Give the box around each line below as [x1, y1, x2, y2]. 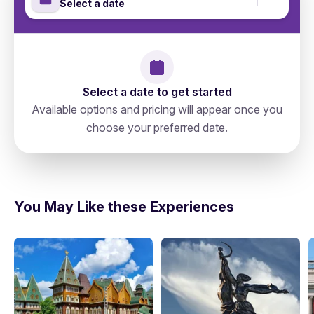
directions [238, 146, 286, 158]
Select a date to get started [82, 85, 232, 99]
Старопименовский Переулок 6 [28, 153, 189, 165]
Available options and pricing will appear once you [32, 102, 282, 116]
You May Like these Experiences [14, 198, 234, 215]
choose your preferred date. [86, 121, 228, 135]
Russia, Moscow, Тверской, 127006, [28, 139, 205, 151]
